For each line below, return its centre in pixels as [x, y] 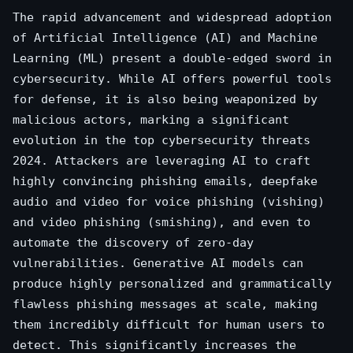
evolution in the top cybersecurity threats [162, 140]
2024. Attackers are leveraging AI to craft [162, 160]
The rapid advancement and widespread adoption [172, 17]
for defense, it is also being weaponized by [165, 99]
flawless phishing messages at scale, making [165, 304]
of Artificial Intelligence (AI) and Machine [165, 37]
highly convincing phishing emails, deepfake [165, 181]
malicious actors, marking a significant [151, 119]
